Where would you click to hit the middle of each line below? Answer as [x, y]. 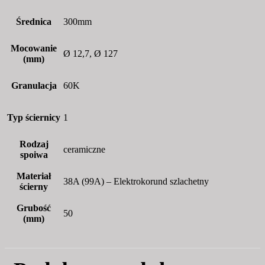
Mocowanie [34, 48]
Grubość [34, 208]
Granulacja [34, 85]
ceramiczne [84, 149]
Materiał [34, 176]
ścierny [34, 186]
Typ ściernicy [34, 117]
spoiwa [34, 154]
